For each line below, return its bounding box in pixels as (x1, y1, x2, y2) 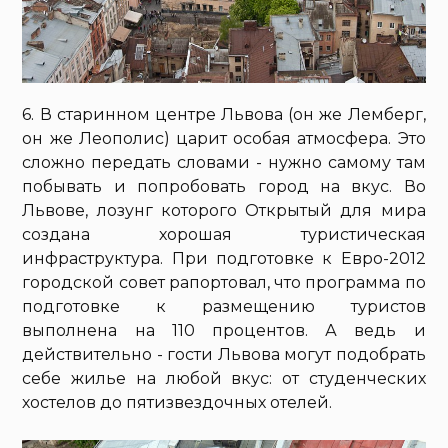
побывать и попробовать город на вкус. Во (22, 176, 426, 196)
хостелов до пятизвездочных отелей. (22, 392, 333, 412)
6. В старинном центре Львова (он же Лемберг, (22, 104, 426, 124)
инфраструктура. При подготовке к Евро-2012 (22, 248, 426, 268)
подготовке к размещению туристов (22, 296, 426, 316)
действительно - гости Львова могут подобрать (22, 344, 426, 364)
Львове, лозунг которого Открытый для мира (22, 200, 426, 220)
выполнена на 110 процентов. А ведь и (22, 320, 426, 340)
